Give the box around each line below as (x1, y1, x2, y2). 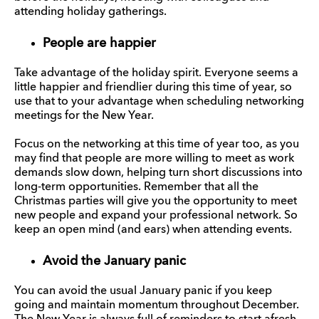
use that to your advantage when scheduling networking (14, 95, 304, 108)
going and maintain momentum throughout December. (14, 299, 299, 311)
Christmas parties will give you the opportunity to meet (14, 195, 297, 207)
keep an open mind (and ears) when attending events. (14, 224, 292, 236)
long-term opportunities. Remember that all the (14, 181, 258, 193)
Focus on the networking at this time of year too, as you (14, 138, 299, 150)
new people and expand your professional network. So (14, 209, 298, 221)
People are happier (43, 36, 156, 50)
